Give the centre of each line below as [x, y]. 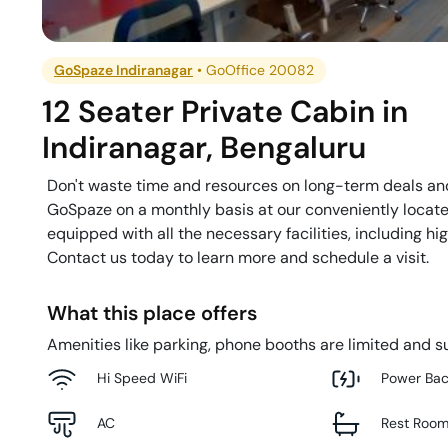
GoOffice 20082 [260, 69]
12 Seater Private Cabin [209, 111]
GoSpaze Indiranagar [124, 69]
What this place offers [152, 312]
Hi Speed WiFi [142, 378]
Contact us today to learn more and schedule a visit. [238, 257]
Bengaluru [293, 147]
